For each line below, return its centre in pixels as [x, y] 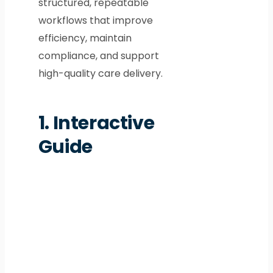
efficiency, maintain [85, 38]
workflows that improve [95, 21]
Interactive [104, 123]
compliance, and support [98, 56]
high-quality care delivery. [100, 74]
